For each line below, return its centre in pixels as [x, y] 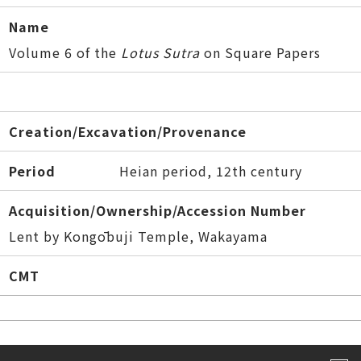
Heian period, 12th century [211, 171]
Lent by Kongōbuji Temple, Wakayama [139, 236]
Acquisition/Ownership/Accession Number [158, 210]
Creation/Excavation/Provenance [128, 131]
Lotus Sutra [161, 52]
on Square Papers [261, 52]
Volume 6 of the [65, 52]
